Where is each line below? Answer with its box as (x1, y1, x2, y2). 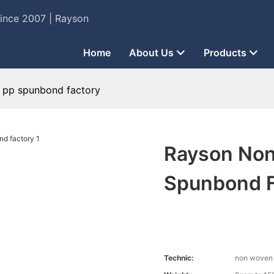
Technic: (164, 253, 194, 263)
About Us (129, 46, 174, 59)
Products (204, 46, 246, 59)
